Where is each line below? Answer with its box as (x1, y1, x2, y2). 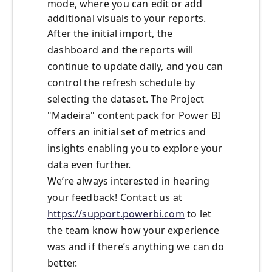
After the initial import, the (47, 27, 173, 41)
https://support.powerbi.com (47, 207, 185, 221)
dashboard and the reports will (47, 43, 194, 57)
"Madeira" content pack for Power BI (47, 109, 221, 123)
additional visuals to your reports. (47, 12, 206, 25)
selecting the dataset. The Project (47, 92, 205, 106)
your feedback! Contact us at (47, 191, 183, 205)
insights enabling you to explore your (47, 141, 223, 155)
